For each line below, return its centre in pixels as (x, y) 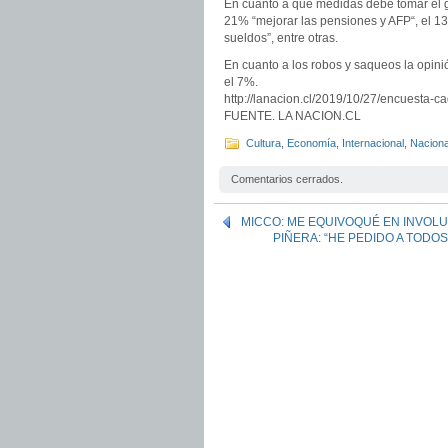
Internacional (373, 143)
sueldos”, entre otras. (281, 38)
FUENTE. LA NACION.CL (292, 116)
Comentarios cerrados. (287, 179)
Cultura (263, 143)
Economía (311, 143)
